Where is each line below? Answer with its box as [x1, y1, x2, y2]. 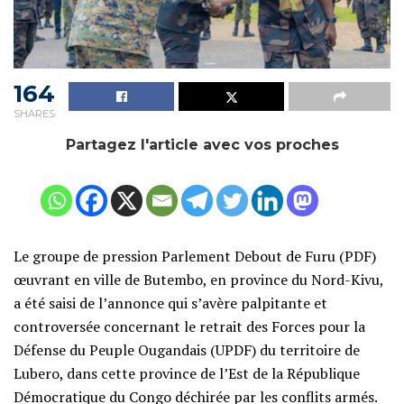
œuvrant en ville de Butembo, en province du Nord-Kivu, [14, 270, 383, 290]
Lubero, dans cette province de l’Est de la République [14, 363, 360, 384]
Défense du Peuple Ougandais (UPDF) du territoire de [14, 340, 360, 361]
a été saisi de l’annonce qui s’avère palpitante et [14, 293, 327, 314]
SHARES [14, 107, 55, 121]
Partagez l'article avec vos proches [65, 136, 339, 154]
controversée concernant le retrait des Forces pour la [14, 317, 365, 337]
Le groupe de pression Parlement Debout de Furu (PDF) [14, 246, 376, 267]
